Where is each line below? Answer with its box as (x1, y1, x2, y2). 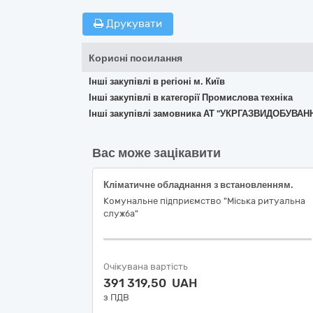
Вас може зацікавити (92, 145, 221, 161)
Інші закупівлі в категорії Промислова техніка (89, 92, 293, 103)
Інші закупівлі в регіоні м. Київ (89, 76, 225, 87)
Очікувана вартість (103, 261, 188, 272)
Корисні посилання (89, 52, 182, 64)
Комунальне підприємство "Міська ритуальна (103, 196, 305, 206)
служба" (103, 208, 138, 219)
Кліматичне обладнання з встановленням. (103, 180, 293, 190)
